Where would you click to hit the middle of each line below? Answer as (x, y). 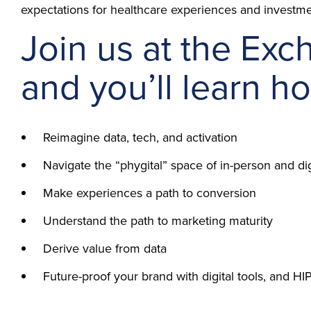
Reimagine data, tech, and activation (140, 137)
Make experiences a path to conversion (150, 193)
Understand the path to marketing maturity (158, 221)
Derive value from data (105, 249)
